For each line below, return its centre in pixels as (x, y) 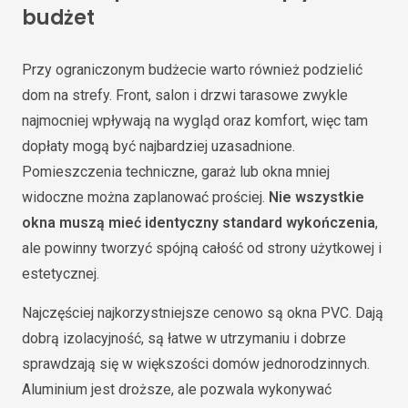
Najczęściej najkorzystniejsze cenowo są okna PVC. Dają (203, 312)
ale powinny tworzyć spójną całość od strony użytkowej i (202, 248)
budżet (58, 18)
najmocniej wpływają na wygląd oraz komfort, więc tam (195, 120)
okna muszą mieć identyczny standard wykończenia (199, 222)
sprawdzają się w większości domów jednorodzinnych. (196, 363)
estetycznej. (61, 273)
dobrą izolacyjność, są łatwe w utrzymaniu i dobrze (184, 338)
